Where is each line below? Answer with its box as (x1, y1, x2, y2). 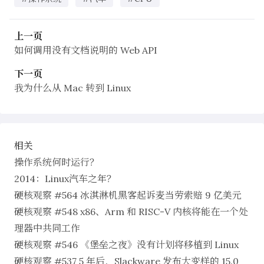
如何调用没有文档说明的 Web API (14, 44, 157, 56)
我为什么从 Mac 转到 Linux (14, 81, 131, 94)
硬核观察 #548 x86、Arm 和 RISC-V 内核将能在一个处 (14, 205, 248, 217)
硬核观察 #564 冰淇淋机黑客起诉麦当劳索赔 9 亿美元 (14, 189, 242, 201)
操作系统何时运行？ (14, 156, 99, 168)
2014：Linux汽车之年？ (14, 172, 116, 184)
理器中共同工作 (14, 222, 80, 234)
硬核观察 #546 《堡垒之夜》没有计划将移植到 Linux (14, 238, 239, 250)
